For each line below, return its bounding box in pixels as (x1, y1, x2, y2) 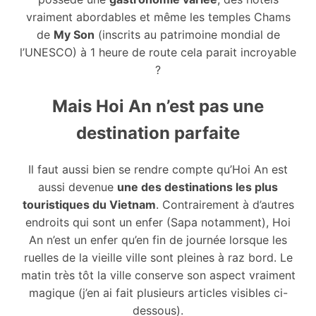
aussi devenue (38, 179, 117, 194)
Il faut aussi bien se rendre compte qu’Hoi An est (28, 162, 288, 176)
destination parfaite (76, 122, 240, 143)
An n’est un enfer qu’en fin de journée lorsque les (29, 232, 287, 247)
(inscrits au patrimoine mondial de (94, 27, 280, 42)
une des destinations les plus (117, 179, 278, 194)
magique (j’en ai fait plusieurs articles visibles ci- (28, 285, 288, 300)
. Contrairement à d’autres (155, 197, 294, 212)
